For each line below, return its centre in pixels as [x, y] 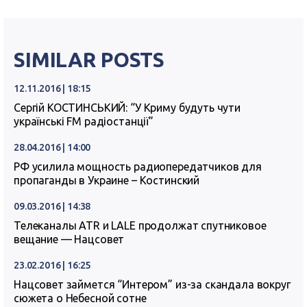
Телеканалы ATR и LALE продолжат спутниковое [140, 225]
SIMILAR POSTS [89, 60]
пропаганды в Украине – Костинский [107, 180]
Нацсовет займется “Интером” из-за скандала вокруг [152, 284]
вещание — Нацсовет [69, 239]
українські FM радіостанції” [84, 121]
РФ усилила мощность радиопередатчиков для [138, 167]
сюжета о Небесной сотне [80, 298]
